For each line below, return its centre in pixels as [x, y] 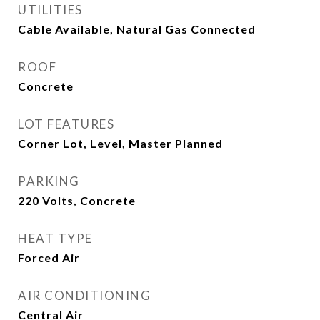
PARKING [49, 181]
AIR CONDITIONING [84, 295]
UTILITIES [50, 10]
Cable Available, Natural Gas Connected [137, 29]
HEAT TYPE [55, 238]
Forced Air [49, 257]
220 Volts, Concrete [77, 200]
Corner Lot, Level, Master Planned [120, 143]
